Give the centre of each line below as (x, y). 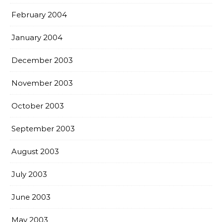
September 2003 (43, 129)
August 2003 (35, 151)
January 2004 (37, 37)
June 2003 (31, 197)
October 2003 (38, 106)
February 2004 (39, 15)
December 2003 (42, 60)
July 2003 (29, 174)
